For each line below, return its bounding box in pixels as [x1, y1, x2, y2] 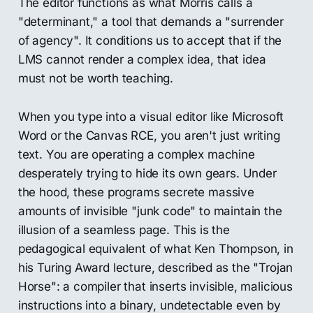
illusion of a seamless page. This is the [17, 222, 230, 237]
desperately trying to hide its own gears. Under [17, 166, 277, 180]
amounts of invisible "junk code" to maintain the [17, 203, 282, 218]
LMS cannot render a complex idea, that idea [17, 52, 266, 66]
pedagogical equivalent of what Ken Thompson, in [17, 241, 293, 256]
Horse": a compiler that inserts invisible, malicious [17, 279, 293, 293]
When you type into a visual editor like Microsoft [17, 109, 284, 124]
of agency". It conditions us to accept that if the [17, 33, 282, 48]
